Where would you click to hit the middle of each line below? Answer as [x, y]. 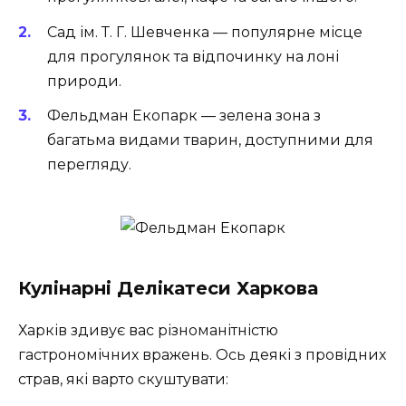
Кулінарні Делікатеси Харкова [168, 288]
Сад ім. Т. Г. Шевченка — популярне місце [205, 32]
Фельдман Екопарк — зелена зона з [184, 115]
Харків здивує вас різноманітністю [148, 330]
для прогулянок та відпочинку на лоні [193, 56]
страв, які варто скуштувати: [123, 379]
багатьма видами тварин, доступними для [210, 140]
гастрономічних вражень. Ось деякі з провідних [202, 354]
